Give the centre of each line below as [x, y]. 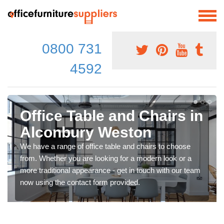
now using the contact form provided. [80, 182]
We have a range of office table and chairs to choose [105, 146]
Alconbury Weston [86, 132]
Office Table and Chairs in [111, 115]
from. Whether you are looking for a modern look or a [106, 158]
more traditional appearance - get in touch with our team [110, 170]
